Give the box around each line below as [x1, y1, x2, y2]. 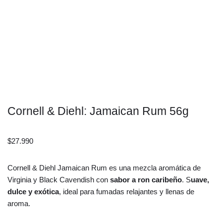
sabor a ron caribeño [110, 175, 182, 184]
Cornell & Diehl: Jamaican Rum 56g [7, 105, 189, 118]
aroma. [7, 199, 30, 208]
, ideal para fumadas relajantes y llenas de [59, 187, 194, 196]
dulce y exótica [7, 187, 59, 196]
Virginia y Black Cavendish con [7, 175, 110, 184]
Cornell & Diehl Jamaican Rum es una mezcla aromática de [7, 164, 201, 172]
